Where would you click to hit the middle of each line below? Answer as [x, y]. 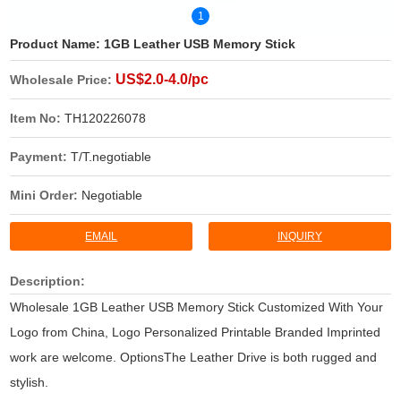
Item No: [38, 118]
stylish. [30, 382]
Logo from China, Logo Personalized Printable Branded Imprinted [196, 332]
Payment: [41, 156]
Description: [48, 281]
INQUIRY [299, 236]
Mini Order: [46, 195]
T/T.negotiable [111, 156]
